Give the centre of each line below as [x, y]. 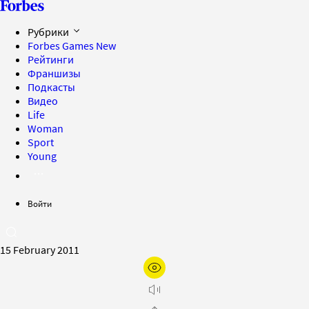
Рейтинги [51, 59]
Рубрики [49, 32]
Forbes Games [62, 46]
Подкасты [51, 87]
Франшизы [54, 73]
